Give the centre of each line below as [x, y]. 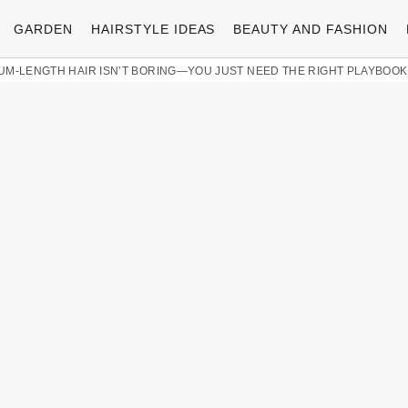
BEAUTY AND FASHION [311, 29]
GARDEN [43, 29]
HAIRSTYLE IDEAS [153, 29]
